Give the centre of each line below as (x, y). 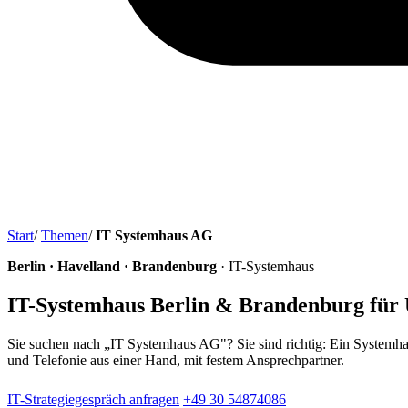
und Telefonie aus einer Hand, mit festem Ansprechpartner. (176, 360)
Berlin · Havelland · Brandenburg (112, 266)
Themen (65, 235)
